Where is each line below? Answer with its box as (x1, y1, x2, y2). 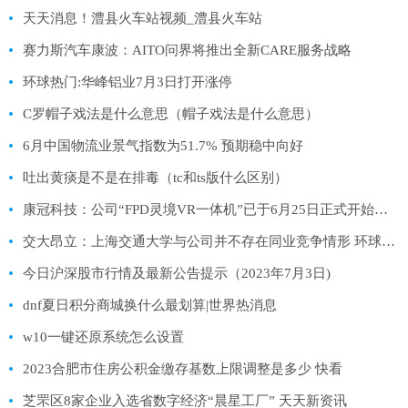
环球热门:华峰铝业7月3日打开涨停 (23, 74, 232, 89)
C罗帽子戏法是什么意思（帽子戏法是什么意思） (23, 106, 319, 121)
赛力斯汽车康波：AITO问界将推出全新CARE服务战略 (23, 42, 352, 57)
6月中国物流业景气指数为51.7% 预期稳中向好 (23, 138, 303, 153)
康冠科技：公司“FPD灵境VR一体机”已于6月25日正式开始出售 (374, 201, 388, 217)
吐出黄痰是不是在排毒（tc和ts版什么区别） (23, 169, 288, 185)
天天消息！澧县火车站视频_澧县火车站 (23, 10, 262, 25)
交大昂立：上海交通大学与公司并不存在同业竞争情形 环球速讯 (382, 233, 395, 249)
